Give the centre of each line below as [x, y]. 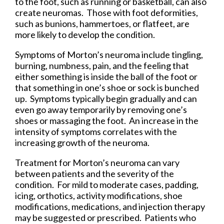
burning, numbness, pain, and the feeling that [102, 65]
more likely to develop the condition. [85, 34]
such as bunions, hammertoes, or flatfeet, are [102, 23]
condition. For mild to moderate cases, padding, [107, 184]
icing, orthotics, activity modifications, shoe [99, 195]
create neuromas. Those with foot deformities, [106, 12]
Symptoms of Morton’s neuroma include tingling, [109, 54]
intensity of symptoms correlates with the [96, 131]
